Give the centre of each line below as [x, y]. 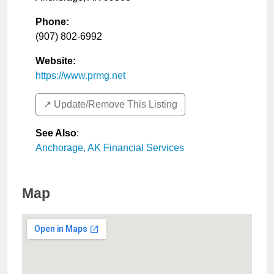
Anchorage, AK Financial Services [110, 148]
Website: [56, 61]
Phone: [52, 22]
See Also [56, 133]
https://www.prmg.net [80, 76]
